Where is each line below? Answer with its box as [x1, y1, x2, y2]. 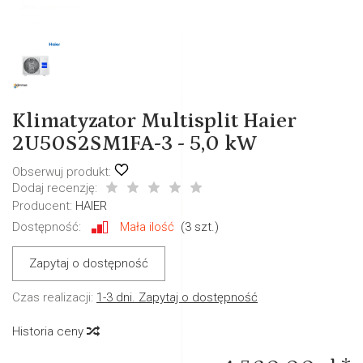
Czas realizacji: [12, 290, 93, 305]
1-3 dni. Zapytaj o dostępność [96, 290, 258, 305]
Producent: [12, 199, 72, 213]
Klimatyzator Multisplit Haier [12, 109, 297, 133]
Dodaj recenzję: [12, 181, 97, 195]
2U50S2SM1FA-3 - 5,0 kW [12, 132, 257, 156]
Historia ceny [12, 324, 87, 339]
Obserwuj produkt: [12, 164, 111, 179]
